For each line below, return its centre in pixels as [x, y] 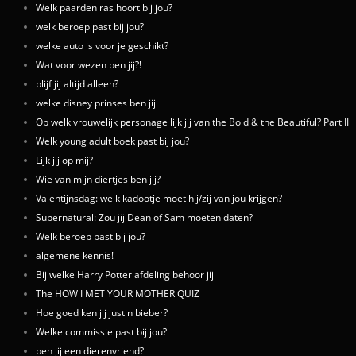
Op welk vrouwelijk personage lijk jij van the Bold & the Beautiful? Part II [192, 122]
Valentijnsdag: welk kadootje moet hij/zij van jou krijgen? [159, 198]
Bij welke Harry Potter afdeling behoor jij [125, 275]
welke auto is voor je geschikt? [102, 46]
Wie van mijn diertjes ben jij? [98, 179]
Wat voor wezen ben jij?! [89, 65]
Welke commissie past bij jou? [101, 332]
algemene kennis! [75, 255]
